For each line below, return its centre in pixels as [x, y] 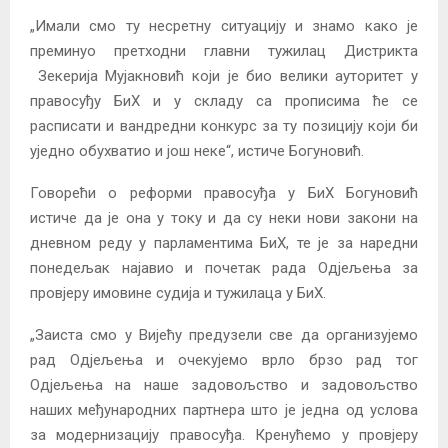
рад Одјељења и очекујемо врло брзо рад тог [224, 359]
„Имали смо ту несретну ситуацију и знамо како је [224, 25]
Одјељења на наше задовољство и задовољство [224, 384]
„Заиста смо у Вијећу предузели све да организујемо [224, 334]
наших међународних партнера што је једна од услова [224, 409]
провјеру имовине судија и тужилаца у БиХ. [178, 292]
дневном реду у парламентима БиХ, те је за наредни [224, 242]
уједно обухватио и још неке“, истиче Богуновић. [197, 150]
